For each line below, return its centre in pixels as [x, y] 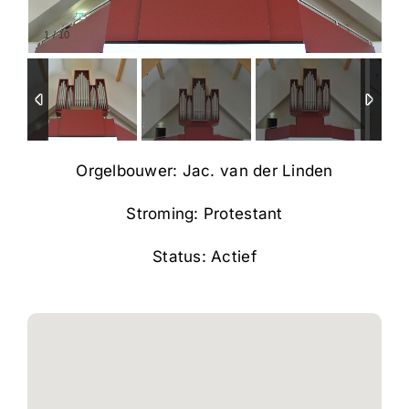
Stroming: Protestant [204, 213]
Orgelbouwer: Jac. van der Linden [204, 170]
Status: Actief [204, 256]
